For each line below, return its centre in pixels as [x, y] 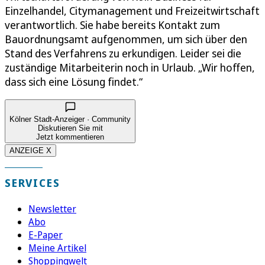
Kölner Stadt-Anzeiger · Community [70, 119]
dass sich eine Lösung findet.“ [74, 81]
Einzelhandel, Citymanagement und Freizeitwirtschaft [132, 10]
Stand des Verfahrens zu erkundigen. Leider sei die [123, 53]
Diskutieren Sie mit [70, 128]
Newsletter [52, 209]
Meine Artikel [57, 248]
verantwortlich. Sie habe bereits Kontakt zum [112, 25]
